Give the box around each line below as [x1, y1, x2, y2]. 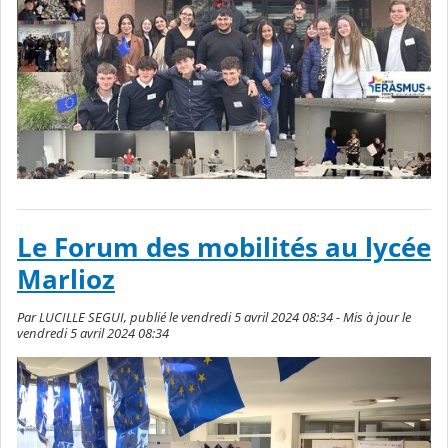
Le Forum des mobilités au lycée [17, 230, 431, 266]
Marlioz [17, 262, 115, 298]
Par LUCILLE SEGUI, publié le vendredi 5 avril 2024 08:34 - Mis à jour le [17, 308, 411, 327]
